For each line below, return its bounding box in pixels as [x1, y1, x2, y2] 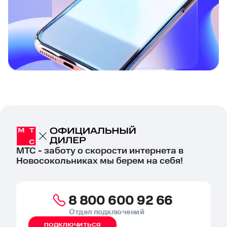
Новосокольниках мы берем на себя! [16, 155, 183, 166]
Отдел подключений [69, 208, 145, 216]
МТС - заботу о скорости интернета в [16, 145, 183, 156]
